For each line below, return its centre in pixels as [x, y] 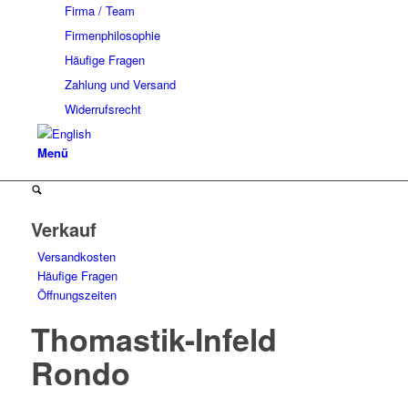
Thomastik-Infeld [153, 339]
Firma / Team [99, 10]
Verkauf [63, 229]
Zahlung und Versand [120, 84]
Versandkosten [76, 256]
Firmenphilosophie [112, 35]
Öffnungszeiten [76, 295]
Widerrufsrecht [102, 109]
